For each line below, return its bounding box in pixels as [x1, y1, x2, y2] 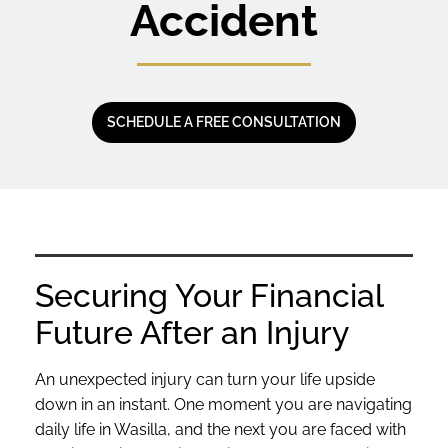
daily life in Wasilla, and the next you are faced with [35, 419, 406, 439]
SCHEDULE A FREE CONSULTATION [107, 113, 341, 131]
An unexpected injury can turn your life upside [35, 369, 375, 389]
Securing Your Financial [35, 276, 383, 314]
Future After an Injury [35, 313, 349, 351]
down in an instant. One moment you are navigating [35, 394, 412, 414]
